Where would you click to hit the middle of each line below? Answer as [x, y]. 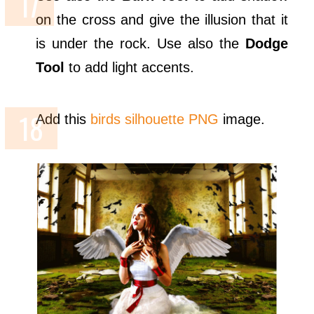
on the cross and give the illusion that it [162, 19]
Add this [63, 119]
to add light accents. [130, 67]
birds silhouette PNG [155, 119]
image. [242, 119]
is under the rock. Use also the [141, 43]
